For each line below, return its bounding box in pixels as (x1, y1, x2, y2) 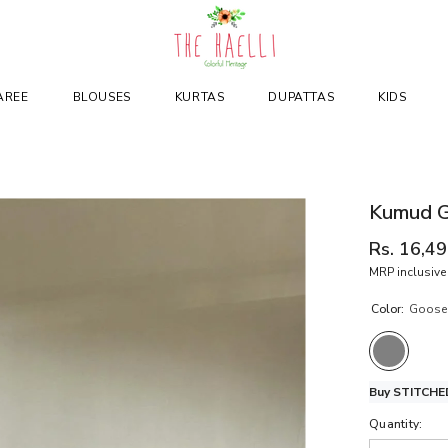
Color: (371, 301, 408, 317)
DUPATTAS (268, 89, 335, 105)
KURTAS (174, 89, 225, 105)
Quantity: (369, 416, 423, 432)
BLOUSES (72, 89, 131, 105)
